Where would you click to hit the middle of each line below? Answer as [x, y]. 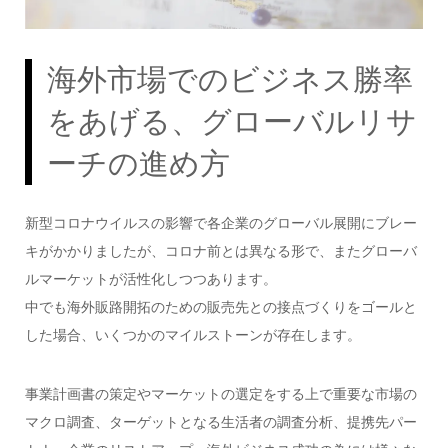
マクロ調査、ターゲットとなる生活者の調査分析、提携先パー [220, 421]
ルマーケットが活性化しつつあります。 [150, 279]
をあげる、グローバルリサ [231, 122]
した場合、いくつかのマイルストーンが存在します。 [192, 335]
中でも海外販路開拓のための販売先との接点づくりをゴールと [220, 307]
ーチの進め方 [138, 164]
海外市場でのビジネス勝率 [229, 80]
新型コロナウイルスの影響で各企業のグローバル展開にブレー [220, 223]
